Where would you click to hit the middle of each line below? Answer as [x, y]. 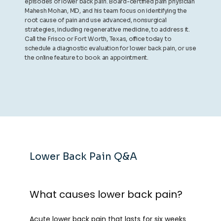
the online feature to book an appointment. [87, 57]
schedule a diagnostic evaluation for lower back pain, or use [110, 48]
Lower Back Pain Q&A [83, 157]
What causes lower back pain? [106, 194]
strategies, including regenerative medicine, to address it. [107, 29]
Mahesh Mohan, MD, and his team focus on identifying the [106, 11]
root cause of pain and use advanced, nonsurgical [96, 20]
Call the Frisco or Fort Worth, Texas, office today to [98, 39]
